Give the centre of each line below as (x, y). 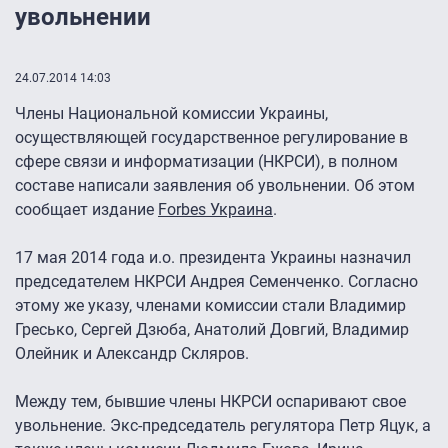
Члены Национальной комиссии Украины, (171, 114)
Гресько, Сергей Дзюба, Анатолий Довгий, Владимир (212, 330)
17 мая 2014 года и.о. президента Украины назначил (213, 258)
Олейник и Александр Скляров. (132, 354)
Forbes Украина (215, 210)
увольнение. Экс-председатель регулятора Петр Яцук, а (223, 426)
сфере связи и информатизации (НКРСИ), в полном (206, 162)
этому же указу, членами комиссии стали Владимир (210, 306)
